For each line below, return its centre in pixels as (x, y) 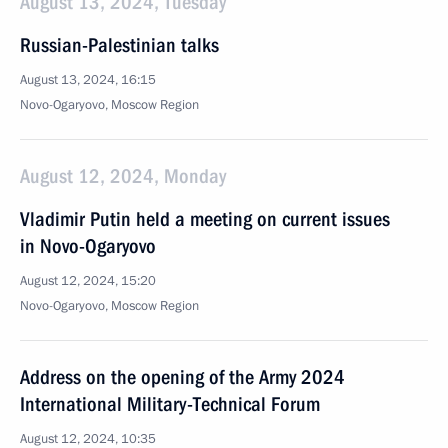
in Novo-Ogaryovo (88, 246)
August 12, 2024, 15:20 (88, 281)
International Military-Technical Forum (170, 404)
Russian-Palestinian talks (119, 45)
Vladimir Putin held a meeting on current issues (205, 219)
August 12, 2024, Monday (123, 176)
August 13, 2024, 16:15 (88, 80)
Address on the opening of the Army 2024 (182, 377)
